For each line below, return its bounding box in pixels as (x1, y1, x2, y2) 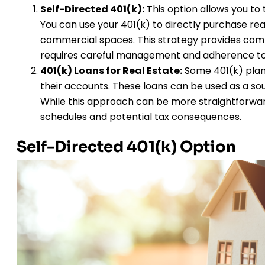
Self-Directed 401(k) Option (17, 137, 236, 157)
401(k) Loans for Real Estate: (40, 63, 182, 77)
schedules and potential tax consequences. (40, 109, 241, 124)
